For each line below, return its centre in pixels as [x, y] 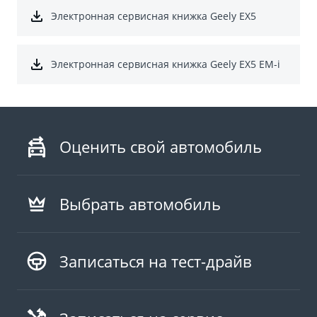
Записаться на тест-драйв [156, 261]
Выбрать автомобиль [140, 203]
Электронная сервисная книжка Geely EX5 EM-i [166, 64]
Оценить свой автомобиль [161, 146]
